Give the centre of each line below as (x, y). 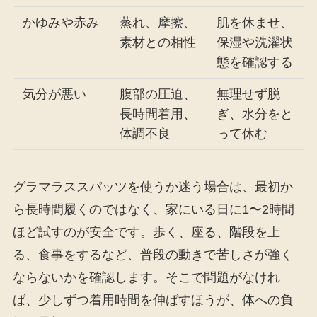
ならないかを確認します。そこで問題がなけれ (146, 278)
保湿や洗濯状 (255, 43)
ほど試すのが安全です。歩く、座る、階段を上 (146, 232)
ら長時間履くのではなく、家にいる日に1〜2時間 (153, 210)
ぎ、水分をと (255, 114)
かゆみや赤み (61, 23)
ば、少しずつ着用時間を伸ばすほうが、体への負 (152, 300)
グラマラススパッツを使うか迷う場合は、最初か (152, 187)
